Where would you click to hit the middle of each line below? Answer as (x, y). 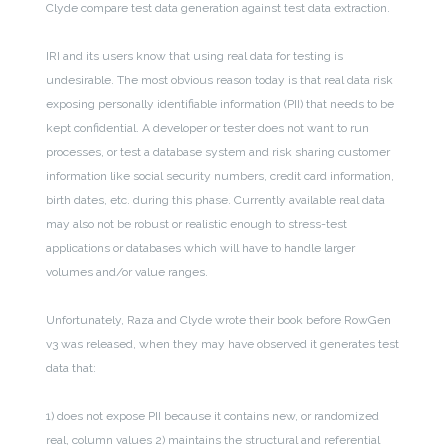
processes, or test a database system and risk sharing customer (218, 151)
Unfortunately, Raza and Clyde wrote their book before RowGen (219, 319)
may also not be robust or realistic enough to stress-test (197, 223)
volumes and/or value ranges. (127, 271)
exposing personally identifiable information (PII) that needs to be (220, 103)
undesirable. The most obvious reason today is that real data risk (220, 79)
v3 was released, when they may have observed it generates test (223, 343)
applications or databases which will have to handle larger (201, 247)
